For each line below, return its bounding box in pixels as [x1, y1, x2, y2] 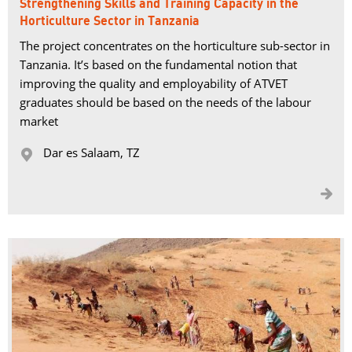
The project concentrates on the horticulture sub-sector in [20, 38, 330, 53]
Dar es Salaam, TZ [43, 145, 140, 160]
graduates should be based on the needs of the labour [20, 94, 311, 110]
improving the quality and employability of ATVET [20, 75, 288, 91]
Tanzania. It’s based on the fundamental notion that [20, 57, 297, 72]
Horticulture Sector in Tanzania [20, 14, 200, 28]
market [20, 113, 58, 129]
